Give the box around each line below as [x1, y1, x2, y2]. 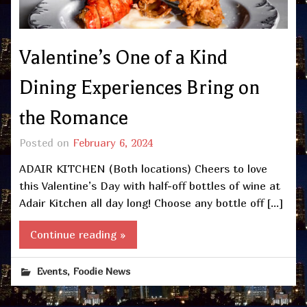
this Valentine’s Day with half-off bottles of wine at [19, 178, 280, 193]
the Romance [19, 106, 128, 129]
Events [37, 265, 68, 278]
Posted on [19, 136, 73, 149]
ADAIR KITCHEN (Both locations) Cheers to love [19, 161, 267, 175]
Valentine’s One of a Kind [19, 46, 228, 69]
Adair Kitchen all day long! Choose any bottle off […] [19, 195, 283, 210]
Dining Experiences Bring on [19, 76, 260, 99]
